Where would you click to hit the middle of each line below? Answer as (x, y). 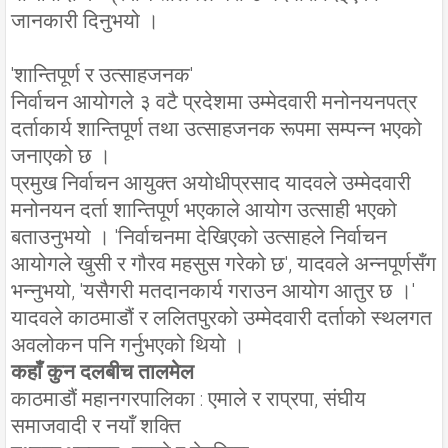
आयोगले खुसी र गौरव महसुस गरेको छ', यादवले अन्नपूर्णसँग (223, 263)
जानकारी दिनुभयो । (85, 20)
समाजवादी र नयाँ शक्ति (96, 425)
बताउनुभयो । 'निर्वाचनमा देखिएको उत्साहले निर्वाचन (199, 236)
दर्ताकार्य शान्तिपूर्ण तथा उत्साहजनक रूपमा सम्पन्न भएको (216, 128)
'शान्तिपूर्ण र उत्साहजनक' (102, 74)
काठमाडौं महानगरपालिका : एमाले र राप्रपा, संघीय (188, 398)
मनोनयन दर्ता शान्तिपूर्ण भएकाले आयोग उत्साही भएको (204, 209)
